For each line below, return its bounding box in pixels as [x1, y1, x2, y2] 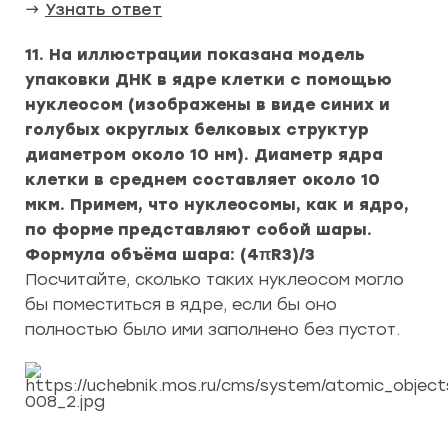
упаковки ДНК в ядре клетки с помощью [25, 70, 392, 89]
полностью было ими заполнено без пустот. [25, 320, 400, 339]
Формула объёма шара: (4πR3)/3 [25, 245, 315, 264]
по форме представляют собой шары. [25, 220, 372, 239]
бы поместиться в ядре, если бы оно [25, 295, 337, 314]
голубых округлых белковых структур [25, 120, 369, 139]
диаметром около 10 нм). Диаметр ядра [25, 145, 383, 164]
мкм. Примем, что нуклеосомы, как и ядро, [25, 195, 409, 214]
